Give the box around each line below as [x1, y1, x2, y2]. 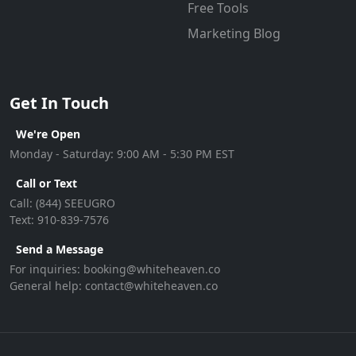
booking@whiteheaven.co [83, 261, 220, 277]
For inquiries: [10, 261, 83, 277]
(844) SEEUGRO [36, 195, 115, 211]
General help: [10, 277, 85, 293]
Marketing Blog [188, 24, 281, 42]
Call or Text [16, 175, 77, 191]
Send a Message [16, 241, 103, 257]
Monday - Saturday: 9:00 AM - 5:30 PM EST [10, 145, 234, 161]
